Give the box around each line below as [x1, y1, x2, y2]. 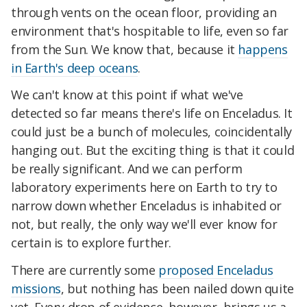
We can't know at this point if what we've [11, 86, 243, 103]
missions [11, 280, 61, 297]
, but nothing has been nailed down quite [60, 280, 294, 297]
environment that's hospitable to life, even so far [11, 22, 289, 39]
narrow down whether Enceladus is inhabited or [11, 197, 282, 214]
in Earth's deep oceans [11, 59, 138, 76]
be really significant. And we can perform [11, 160, 243, 177]
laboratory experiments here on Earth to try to [11, 179, 278, 196]
